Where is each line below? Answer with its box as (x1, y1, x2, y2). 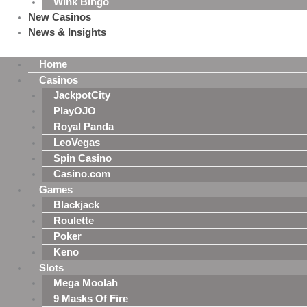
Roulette (53, 214, 94, 227)
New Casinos (28, 11, 92, 23)
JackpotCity (53, 89, 110, 101)
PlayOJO (53, 105, 96, 117)
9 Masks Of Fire (53, 293, 128, 305)
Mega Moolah (53, 277, 118, 289)
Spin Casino (53, 152, 112, 164)
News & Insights (28, 26, 107, 38)
